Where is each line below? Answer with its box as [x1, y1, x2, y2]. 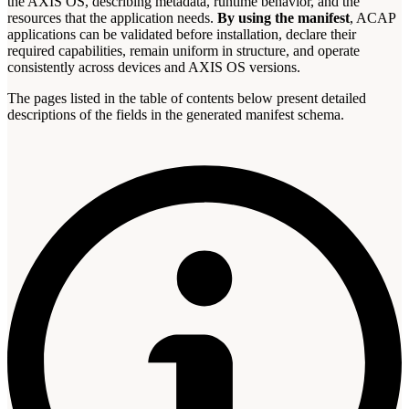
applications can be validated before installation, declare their [7, 26, 356, 42]
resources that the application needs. [7, 9, 217, 26]
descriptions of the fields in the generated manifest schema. [7, 106, 344, 122]
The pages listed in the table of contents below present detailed [7, 89, 366, 106]
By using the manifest [217, 9, 350, 26]
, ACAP [350, 9, 395, 26]
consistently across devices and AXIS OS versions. [7, 58, 300, 75]
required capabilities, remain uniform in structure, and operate [7, 42, 360, 58]
